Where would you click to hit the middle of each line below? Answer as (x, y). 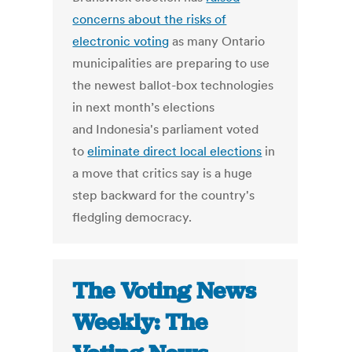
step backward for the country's (164, 195)
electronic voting (121, 41)
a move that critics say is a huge (163, 173)
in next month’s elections (144, 107)
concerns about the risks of (150, 19)
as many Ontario (217, 41)
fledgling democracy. (132, 217)
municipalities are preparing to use (171, 63)
